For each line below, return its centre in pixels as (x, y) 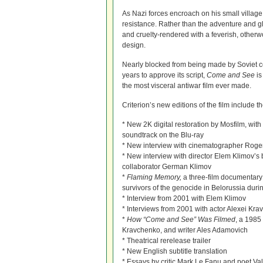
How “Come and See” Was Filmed (181, 220)
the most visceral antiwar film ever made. (187, 86)
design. (134, 45)
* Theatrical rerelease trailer (166, 241)
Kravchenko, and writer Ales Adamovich (185, 230)
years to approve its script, (164, 75)
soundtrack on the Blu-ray (163, 135)
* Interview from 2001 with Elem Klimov (184, 198)
